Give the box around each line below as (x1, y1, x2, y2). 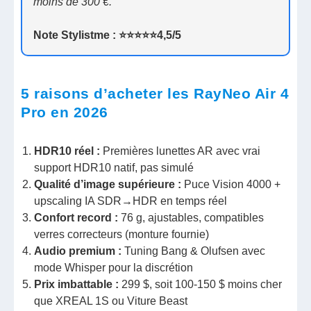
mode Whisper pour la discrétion (34, 262, 194, 274)
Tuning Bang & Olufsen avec (121, 245, 266, 258)
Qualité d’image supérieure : (34, 178, 182, 191)
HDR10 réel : (34, 145, 101, 158)
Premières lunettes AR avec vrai (100, 145, 261, 158)
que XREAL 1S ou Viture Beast (34, 295, 188, 308)
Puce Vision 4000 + (181, 178, 281, 191)
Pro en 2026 (21, 103, 108, 120)
